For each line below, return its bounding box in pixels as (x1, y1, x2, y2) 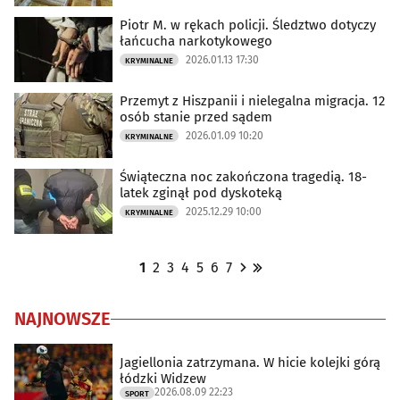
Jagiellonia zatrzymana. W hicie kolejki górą (120, 354, 380, 371)
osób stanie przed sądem (120, 109, 272, 126)
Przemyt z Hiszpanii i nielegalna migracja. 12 (120, 93, 385, 110)
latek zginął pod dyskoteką (120, 185, 282, 202)
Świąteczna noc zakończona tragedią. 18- (120, 169, 367, 186)
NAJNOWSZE (14, 308, 111, 330)
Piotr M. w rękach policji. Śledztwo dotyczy (120, 17, 376, 34)
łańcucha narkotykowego (120, 33, 272, 50)
